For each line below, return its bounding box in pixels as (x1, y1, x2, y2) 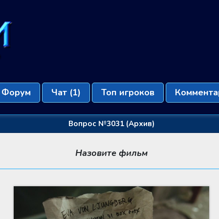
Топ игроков (101, 86, 154, 98)
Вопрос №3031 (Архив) (68, 118, 154, 129)
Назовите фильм (75, 147, 148, 159)
